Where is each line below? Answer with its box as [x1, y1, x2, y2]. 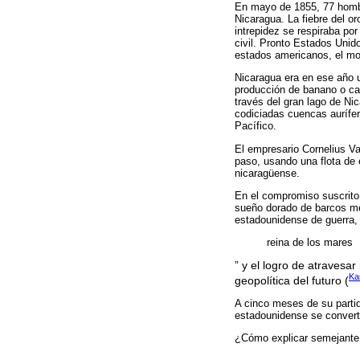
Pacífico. [235, 120, 276, 133]
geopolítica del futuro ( [235, 274, 349, 287]
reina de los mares [267, 236, 353, 249]
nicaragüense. [235, 166, 300, 179]
